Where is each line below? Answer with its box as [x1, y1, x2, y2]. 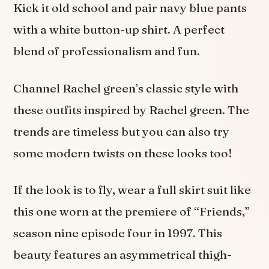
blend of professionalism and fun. [13, 44, 201, 59]
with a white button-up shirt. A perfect [13, 22, 225, 37]
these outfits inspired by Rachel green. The [13, 102, 250, 117]
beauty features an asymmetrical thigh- [13, 247, 232, 262]
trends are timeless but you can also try [13, 124, 230, 139]
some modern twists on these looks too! [13, 145, 233, 160]
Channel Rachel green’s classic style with [13, 80, 239, 95]
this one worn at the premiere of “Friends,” [13, 204, 250, 219]
